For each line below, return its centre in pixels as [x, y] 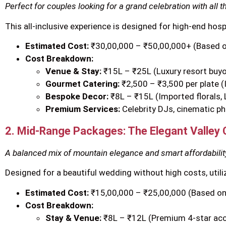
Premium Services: [83, 109]
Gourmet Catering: [82, 84]
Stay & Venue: [73, 218]
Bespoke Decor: [77, 97]
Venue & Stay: [73, 71]
